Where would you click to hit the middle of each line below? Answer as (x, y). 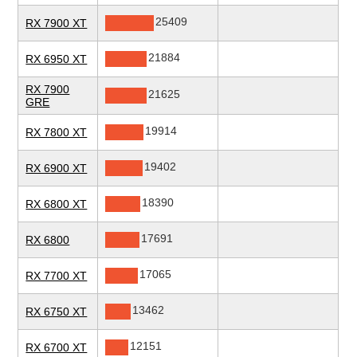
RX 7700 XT (57, 276)
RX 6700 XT (57, 348)
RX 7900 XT (57, 24)
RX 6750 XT (57, 312)
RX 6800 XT (57, 204)
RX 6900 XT (57, 169)
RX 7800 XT (57, 133)
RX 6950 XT (57, 59)
